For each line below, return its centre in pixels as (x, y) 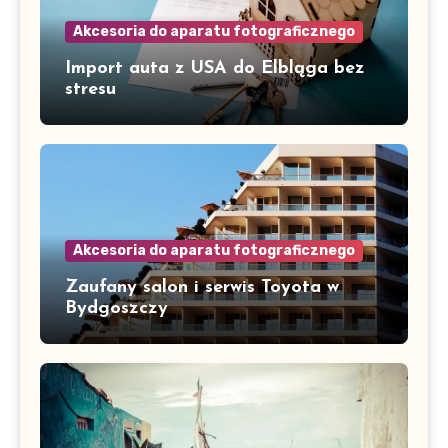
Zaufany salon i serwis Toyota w (202, 287)
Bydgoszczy (116, 308)
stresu (90, 89)
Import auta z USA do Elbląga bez (215, 68)
